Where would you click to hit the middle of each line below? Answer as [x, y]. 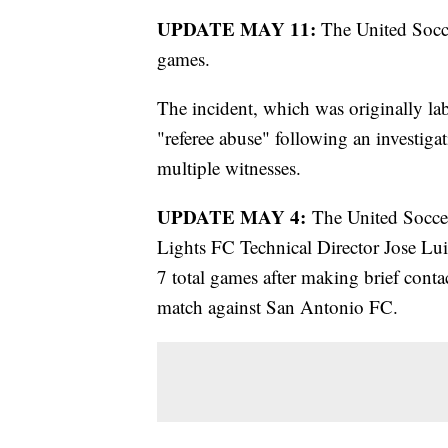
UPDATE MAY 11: [239, 29]
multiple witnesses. [229, 168]
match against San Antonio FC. [280, 307]
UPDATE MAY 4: [231, 217]
